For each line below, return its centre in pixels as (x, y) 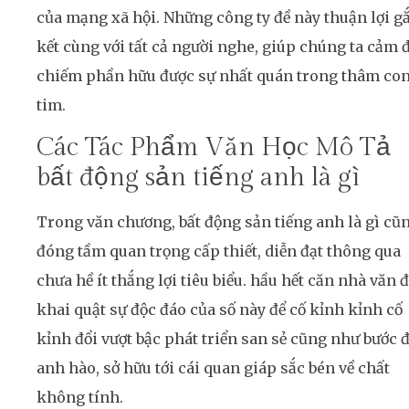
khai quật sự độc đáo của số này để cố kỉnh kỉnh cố (220, 310)
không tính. (80, 398)
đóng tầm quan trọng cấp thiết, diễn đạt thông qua (219, 252)
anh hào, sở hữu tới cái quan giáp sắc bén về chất (213, 368)
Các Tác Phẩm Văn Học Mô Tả (214, 148)
